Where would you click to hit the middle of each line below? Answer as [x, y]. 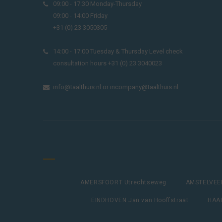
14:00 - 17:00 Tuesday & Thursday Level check [118, 51]
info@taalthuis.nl [77, 87]
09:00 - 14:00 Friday [80, 16]
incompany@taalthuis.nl [144, 87]
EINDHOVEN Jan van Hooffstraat [140, 200]
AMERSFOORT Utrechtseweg [124, 182]
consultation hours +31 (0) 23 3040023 [108, 63]
